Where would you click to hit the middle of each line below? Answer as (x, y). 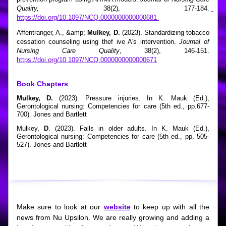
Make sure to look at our (60, 207)
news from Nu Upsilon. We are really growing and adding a (113, 217)
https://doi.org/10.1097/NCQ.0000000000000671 (87, 60)
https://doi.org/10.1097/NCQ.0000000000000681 (88, 17)
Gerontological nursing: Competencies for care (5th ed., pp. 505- (113, 136)
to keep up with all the (170, 207)
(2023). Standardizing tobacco (166, 33)
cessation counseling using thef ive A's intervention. (98, 42)
